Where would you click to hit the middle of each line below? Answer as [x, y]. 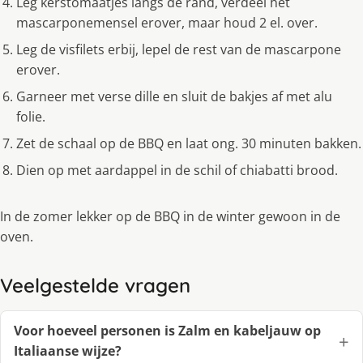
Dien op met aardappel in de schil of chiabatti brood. [177, 171]
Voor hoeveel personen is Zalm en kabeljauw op [167, 331]
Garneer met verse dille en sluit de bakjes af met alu [174, 97]
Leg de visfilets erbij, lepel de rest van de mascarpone [179, 50]
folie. [31, 117]
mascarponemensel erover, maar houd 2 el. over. [167, 23]
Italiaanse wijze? [68, 351]
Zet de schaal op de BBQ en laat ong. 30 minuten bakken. [189, 144]
